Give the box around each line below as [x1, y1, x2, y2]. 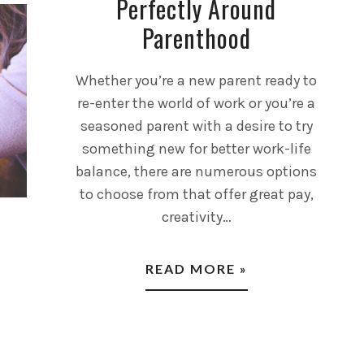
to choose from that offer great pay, [79, 184, 314, 203]
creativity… [161, 207, 232, 226]
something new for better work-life [81, 139, 311, 158]
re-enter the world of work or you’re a [77, 93, 316, 112]
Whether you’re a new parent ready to [76, 71, 318, 89]
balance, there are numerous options [76, 162, 318, 180]
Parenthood [141, 19, 251, 56]
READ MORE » [145, 260, 248, 276]
